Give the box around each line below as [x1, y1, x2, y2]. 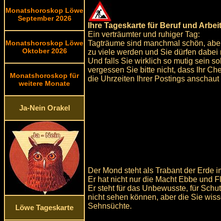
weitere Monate [19, 79, 70, 87]
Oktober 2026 [22, 47, 67, 55]
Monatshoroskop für [10, 72, 79, 79]
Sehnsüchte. [88, 201, 132, 210]
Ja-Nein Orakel [19, 104, 70, 112]
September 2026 [17, 14, 72, 22]
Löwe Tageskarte [15, 204, 74, 212]
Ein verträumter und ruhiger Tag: [88, 30, 200, 38]
